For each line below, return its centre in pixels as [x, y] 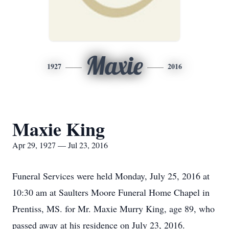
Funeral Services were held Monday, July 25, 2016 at [111, 176]
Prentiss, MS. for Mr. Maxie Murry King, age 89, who [113, 209]
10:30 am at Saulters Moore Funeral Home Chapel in [111, 192]
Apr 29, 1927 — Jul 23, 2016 [60, 145]
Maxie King [59, 129]
